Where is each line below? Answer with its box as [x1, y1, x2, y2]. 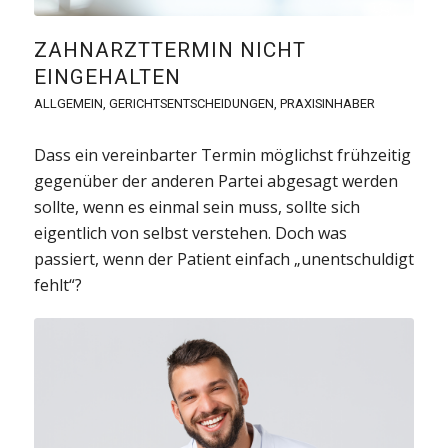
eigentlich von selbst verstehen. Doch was [33, 221, 347, 244]
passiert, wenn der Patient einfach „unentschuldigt [33, 247, 414, 270]
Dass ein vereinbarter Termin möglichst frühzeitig [33, 143, 411, 166]
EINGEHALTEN [33, 64, 181, 89]
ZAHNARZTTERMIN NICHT [33, 37, 306, 62]
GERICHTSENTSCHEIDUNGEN [108, 95, 274, 111]
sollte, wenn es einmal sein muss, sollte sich [33, 195, 360, 218]
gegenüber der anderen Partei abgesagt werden [33, 169, 398, 192]
